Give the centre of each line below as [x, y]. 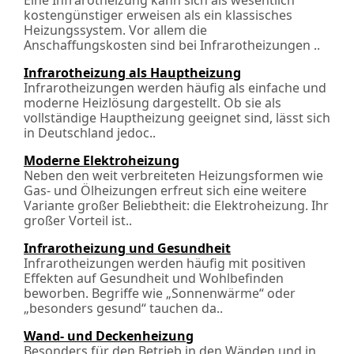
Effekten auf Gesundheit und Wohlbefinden [154, 278]
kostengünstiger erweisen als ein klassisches [158, 15]
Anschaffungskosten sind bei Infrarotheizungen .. [172, 45]
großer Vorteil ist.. [78, 220]
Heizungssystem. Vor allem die [115, 30]
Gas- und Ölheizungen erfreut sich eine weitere [165, 190]
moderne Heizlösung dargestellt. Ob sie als [153, 103]
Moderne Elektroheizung [102, 160]
